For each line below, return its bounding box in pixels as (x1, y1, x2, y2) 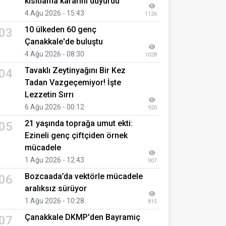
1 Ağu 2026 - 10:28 (25, 196, 84, 205)
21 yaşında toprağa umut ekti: (25, 118, 133, 128)
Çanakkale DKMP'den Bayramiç (25, 212, 140, 222)
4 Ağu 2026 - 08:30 (25, 49, 84, 58)
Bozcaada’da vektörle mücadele (25, 171, 143, 181)
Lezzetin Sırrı (25, 89, 74, 99)
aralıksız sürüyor (25, 183, 87, 193)
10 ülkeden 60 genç (25, 24, 96, 34)
